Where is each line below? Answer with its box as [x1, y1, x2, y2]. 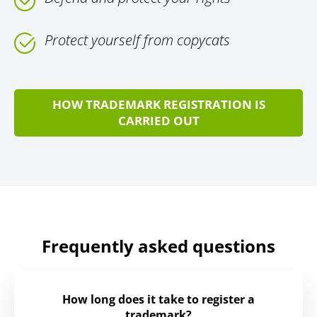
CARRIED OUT [117, 113, 200, 129]
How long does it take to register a [62, 292, 255, 308]
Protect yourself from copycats [45, 30, 230, 50]
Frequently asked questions [42, 234, 275, 258]
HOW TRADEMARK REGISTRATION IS [52, 96, 265, 113]
